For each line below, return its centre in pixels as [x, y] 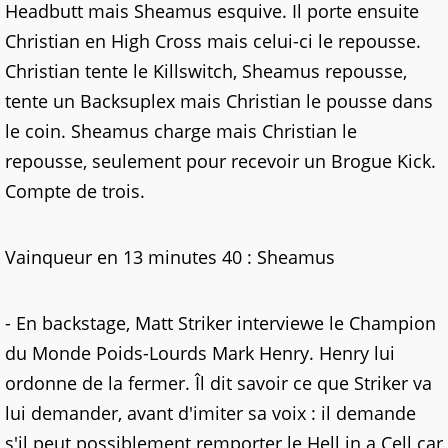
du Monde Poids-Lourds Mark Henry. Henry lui [200, 353]
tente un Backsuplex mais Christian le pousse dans [219, 101]
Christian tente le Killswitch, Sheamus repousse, [206, 71]
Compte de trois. [75, 191]
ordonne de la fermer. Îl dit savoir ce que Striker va [218, 383]
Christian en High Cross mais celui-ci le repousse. [213, 41]
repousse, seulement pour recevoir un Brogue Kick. [220, 161]
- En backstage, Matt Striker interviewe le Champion [220, 323]
